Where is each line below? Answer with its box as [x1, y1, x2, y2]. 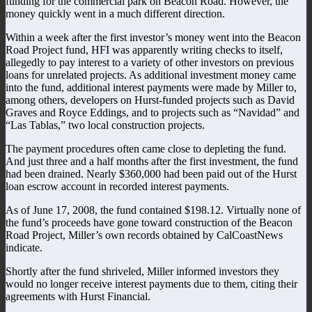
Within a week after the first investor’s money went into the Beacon [6, 31, 301, 43]
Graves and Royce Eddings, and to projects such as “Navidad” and [6, 106, 299, 118]
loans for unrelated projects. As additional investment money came [6, 68, 296, 81]
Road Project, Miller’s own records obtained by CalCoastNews [6, 228, 283, 241]
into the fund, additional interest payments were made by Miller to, [6, 81, 297, 93]
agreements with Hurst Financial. [6, 290, 150, 302]
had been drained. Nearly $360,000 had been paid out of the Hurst [6, 167, 297, 180]
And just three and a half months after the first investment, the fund [6, 155, 298, 167]
